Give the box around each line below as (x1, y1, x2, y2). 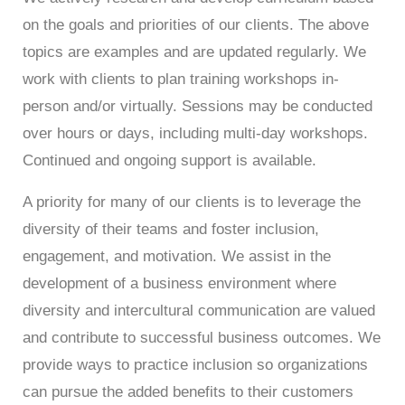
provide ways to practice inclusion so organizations (23, 355, 369, 373)
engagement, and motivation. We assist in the (23, 247, 332, 265)
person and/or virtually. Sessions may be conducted (23, 98, 373, 116)
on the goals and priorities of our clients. (23, 16, 299, 34)
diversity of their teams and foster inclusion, (23, 220, 320, 238)
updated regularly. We (219, 43, 367, 61)
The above (298, 16, 370, 34)
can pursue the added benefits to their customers (23, 382, 354, 400)
